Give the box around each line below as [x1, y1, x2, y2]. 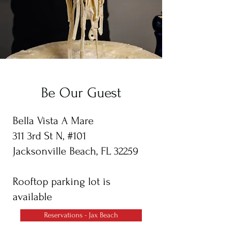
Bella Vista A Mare [13, 115, 94, 127]
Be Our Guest [41, 85, 121, 101]
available [13, 191, 52, 203]
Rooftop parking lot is [13, 175, 110, 187]
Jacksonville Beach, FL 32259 [13, 145, 138, 157]
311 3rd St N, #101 [13, 130, 86, 142]
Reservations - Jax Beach [44, 211, 118, 219]
